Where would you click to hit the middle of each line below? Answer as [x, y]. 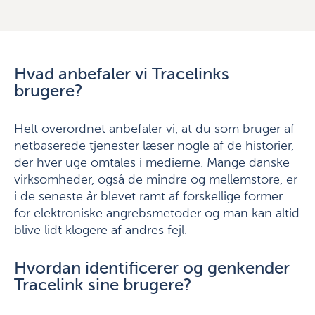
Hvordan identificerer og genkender [152, 269]
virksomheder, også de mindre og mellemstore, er [156, 180]
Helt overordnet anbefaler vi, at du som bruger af [154, 129]
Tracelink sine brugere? [103, 285]
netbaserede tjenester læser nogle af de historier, [154, 146]
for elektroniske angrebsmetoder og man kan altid [157, 214]
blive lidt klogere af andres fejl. [101, 231]
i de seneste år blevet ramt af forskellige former [148, 197]
